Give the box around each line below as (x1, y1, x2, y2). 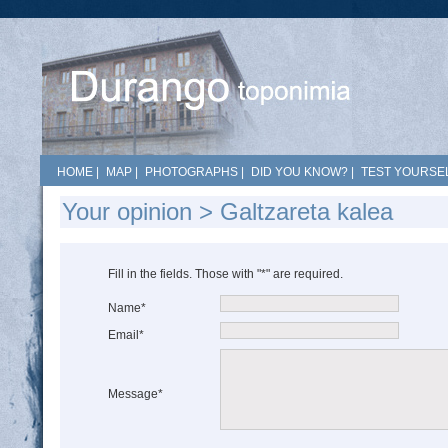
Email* (108, 328, 144, 342)
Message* (108, 387, 163, 401)
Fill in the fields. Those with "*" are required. (108, 267, 343, 281)
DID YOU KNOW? (251, 165, 348, 179)
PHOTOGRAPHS (145, 165, 238, 179)
